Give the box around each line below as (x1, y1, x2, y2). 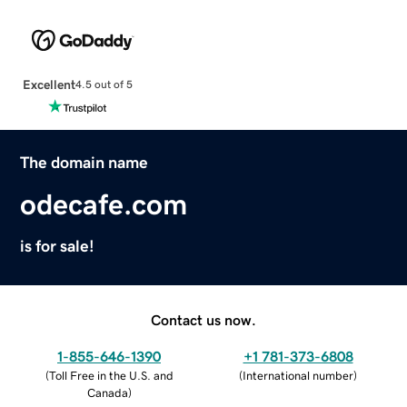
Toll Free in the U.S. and (48, 369, 174, 382)
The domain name (20, 154, 149, 171)
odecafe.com (20, 189, 188, 219)
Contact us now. (151, 312, 256, 327)
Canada (86, 386, 128, 399)
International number (243, 369, 353, 382)
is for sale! (20, 237, 95, 254)
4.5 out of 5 (74, 79, 133, 91)
